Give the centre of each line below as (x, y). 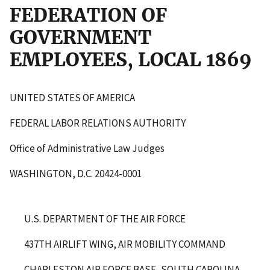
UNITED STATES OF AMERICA (72, 97)
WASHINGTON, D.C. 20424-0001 (76, 173)
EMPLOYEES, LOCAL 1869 (131, 59)
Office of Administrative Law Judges (87, 148)
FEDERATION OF (88, 15)
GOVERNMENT (80, 37)
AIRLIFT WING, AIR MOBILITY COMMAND (140, 244)
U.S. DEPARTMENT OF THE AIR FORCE (105, 218)
